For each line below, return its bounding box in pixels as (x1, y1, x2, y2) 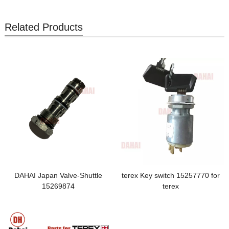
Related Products (4, 21, 83, 33)
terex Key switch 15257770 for (121, 171, 220, 180)
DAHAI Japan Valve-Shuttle (14, 171, 103, 180)
